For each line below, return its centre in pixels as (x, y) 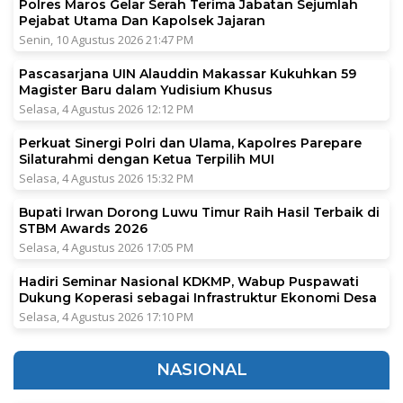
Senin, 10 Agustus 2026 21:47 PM (106, 40)
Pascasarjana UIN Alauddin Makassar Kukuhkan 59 (188, 74)
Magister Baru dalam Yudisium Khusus (146, 90)
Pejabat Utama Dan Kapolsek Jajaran (142, 21)
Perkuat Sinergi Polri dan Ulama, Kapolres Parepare (190, 143)
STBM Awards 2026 (83, 229)
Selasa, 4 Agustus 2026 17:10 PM (106, 317)
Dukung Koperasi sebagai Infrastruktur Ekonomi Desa (198, 298)
